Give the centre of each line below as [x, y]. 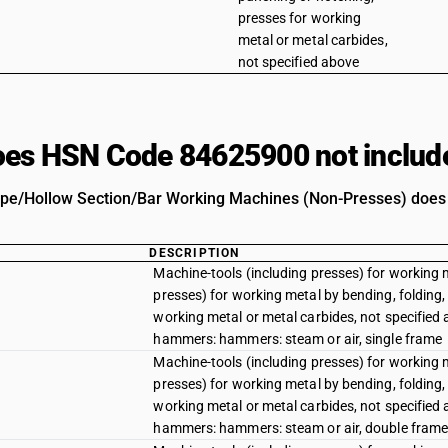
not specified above [298, 62]
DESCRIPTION [194, 253]
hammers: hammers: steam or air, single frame [298, 339]
